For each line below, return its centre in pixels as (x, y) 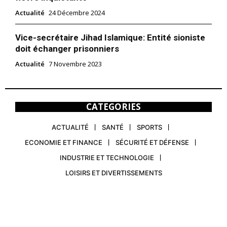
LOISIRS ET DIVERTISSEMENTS (113, 173)
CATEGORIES (113, 107)
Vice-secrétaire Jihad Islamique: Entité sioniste (110, 38)
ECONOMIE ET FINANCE (64, 143)
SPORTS (149, 127)
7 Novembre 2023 (75, 64)
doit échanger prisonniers (67, 49)
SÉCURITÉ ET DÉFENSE (152, 143)
